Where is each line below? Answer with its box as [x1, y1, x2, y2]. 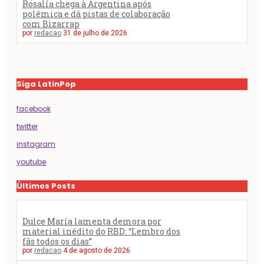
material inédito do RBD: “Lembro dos [22, 225, 180, 237]
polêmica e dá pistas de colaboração [22, 8, 170, 19]
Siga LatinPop [16, 78, 76, 90]
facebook [16, 103, 51, 114]
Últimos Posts [16, 180, 75, 192]
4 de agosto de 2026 [63, 246, 130, 255]
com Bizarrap [22, 18, 80, 29]
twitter [16, 121, 38, 131]
